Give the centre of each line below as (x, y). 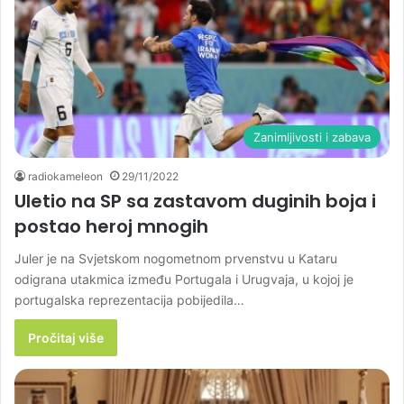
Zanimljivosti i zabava (312, 138)
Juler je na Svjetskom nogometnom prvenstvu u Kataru (176, 259)
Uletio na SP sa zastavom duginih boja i (195, 202)
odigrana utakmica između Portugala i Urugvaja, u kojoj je (184, 280)
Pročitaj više (66, 338)
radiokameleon (65, 177)
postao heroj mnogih (111, 227)
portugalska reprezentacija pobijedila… (129, 300)
